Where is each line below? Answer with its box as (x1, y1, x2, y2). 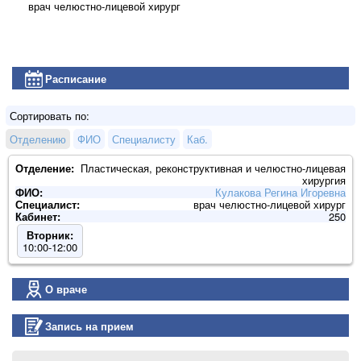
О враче (45, 281, 87, 297)
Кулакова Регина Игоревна (215, 184, 346, 200)
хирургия (302, 172, 346, 188)
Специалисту (112, 131, 176, 147)
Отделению (10, 131, 66, 147)
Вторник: (27, 226, 73, 243)
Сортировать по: (10, 107, 89, 123)
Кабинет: (15, 208, 60, 224)
